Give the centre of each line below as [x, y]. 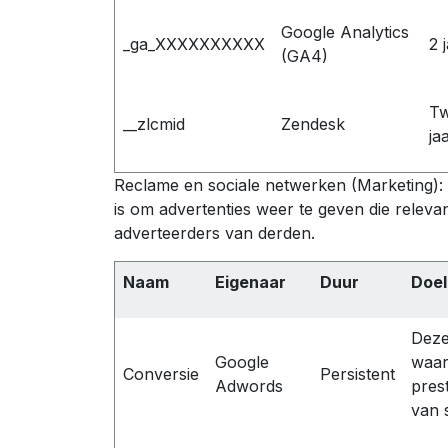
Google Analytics [345, 31]
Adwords [249, 385]
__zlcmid [154, 123]
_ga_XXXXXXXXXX [194, 43]
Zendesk [313, 123]
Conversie [161, 373]
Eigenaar [250, 281]
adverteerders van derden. [214, 232]
